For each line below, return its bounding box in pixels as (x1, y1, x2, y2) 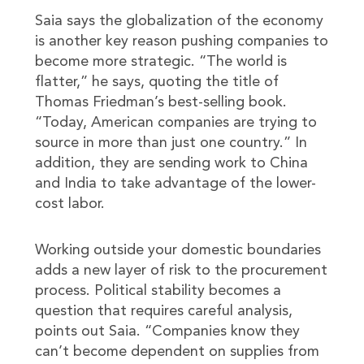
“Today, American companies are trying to (34, 115, 317, 130)
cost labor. (34, 197, 105, 211)
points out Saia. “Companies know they (34, 324, 300, 339)
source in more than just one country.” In (34, 136, 307, 150)
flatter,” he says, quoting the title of (34, 75, 279, 89)
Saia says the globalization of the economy (34, 14, 323, 28)
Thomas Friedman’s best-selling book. (34, 95, 287, 110)
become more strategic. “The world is (34, 54, 287, 69)
